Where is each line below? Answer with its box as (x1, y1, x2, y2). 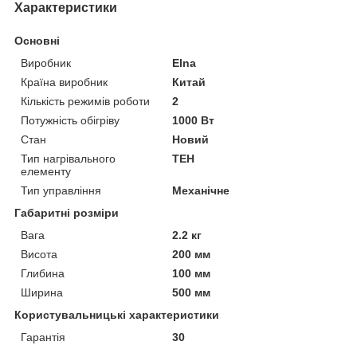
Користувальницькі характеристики (14, 308, 219, 321)
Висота (21, 247, 57, 261)
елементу (21, 164, 71, 178)
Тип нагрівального (21, 151, 116, 165)
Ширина (21, 285, 63, 299)
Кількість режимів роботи (21, 94, 150, 108)
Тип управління (21, 183, 101, 197)
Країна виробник (21, 75, 108, 88)
